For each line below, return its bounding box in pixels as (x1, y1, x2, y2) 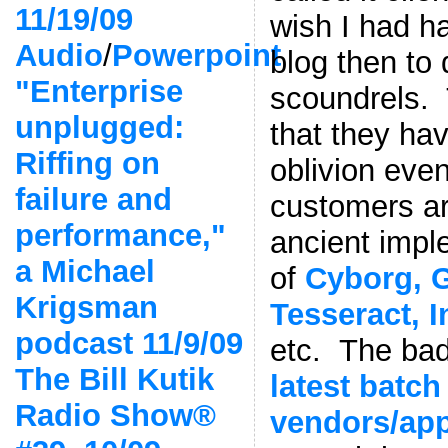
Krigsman (14, 289, 158, 325)
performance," (14, 217, 226, 253)
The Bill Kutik (14, 361, 214, 397)
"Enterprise (14, 73, 183, 109)
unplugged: (14, 109, 184, 145)
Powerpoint (111, 37, 281, 73)
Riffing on (14, 145, 160, 181)
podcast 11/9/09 (14, 325, 243, 361)
